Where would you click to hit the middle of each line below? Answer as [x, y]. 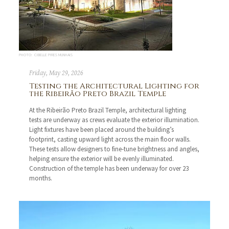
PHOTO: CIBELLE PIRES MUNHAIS [46, 55]
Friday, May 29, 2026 [56, 73]
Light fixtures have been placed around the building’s [102, 130]
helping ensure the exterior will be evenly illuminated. [102, 159]
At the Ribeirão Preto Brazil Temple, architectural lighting [108, 110]
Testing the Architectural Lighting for [114, 86]
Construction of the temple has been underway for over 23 [109, 169]
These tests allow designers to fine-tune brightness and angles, [114, 149]
